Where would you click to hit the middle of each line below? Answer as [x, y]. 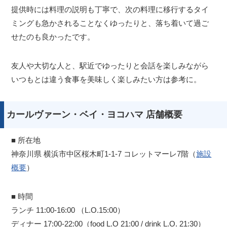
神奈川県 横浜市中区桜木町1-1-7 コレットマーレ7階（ [104, 154]
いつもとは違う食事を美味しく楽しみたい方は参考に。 [106, 80]
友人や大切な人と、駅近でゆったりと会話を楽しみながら [110, 66]
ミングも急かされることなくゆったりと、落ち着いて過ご [110, 23]
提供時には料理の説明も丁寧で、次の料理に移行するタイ [110, 10]
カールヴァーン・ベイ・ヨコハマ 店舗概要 [94, 115]
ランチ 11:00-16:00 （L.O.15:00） [68, 210]
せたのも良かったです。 [53, 37]
